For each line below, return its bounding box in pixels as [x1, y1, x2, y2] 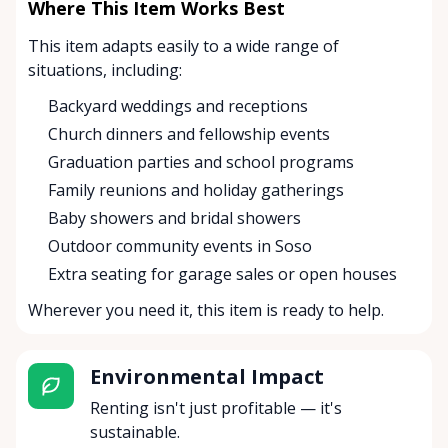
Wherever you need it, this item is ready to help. [28, 299, 384, 322]
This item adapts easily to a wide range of [28, 35, 339, 58]
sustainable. [89, 421, 180, 444]
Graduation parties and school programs [48, 151, 354, 174]
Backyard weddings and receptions [48, 95, 308, 118]
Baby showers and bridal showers [48, 207, 301, 230]
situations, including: [28, 59, 182, 82]
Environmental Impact [89, 363, 324, 391]
